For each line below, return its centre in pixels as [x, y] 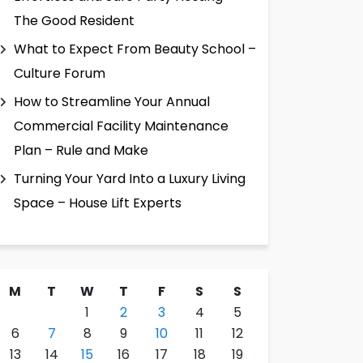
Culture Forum [60, 73]
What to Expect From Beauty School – [135, 49]
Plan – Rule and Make [81, 150]
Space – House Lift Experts [98, 203]
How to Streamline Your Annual [112, 101]
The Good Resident [74, 20]
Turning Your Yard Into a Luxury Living [130, 178]
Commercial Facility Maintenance [121, 126]
